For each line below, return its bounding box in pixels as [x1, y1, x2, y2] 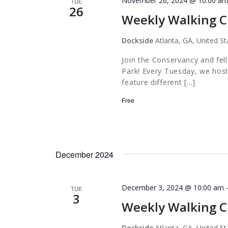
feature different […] [122, 77, 196, 88]
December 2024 [55, 148, 113, 160]
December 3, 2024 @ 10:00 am [122, 182, 224, 192]
